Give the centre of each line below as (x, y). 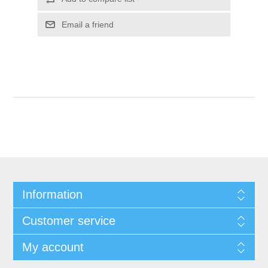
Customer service (68, 220)
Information (52, 194)
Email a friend (87, 24)
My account (53, 247)
